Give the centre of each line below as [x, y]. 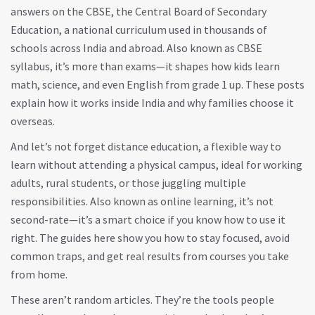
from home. [39, 274]
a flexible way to [242, 146]
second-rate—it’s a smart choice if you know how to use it [148, 219]
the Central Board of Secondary [191, 11]
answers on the [48, 11]
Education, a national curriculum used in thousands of [139, 30]
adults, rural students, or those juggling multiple [128, 183]
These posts [274, 84]
